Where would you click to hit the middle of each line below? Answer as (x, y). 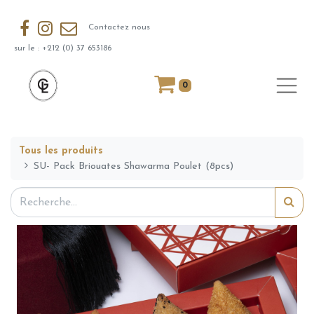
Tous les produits (61, 151)
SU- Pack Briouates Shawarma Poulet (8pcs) (134, 166)
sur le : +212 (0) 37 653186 (64, 49)
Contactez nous (117, 28)
